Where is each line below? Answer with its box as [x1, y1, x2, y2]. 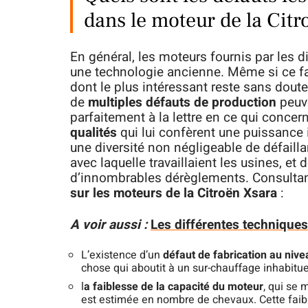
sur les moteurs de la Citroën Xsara [70, 184, 277, 203]
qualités [70, 123, 117, 143]
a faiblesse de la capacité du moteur [84, 278, 263, 296]
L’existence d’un [81, 247, 163, 264]
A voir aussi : [70, 215, 147, 235]
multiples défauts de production [88, 93, 280, 113]
